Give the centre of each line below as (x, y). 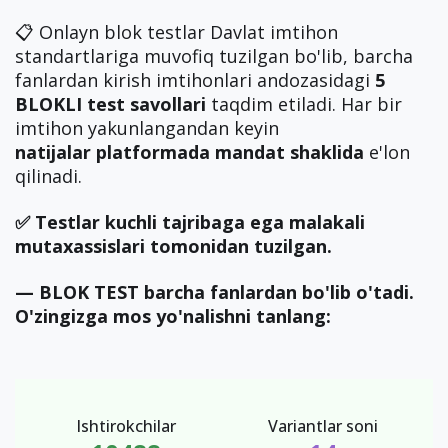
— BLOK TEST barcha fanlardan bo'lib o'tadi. (214, 292)
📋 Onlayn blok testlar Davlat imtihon (176, 32)
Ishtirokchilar (125, 426)
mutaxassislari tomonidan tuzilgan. (173, 246)
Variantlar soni (322, 426)
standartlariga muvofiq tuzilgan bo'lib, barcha (214, 56)
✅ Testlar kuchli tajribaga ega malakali (190, 222)
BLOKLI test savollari (113, 104)
